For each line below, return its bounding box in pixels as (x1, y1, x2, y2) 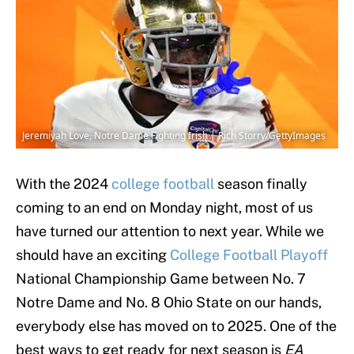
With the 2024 (16, 175, 111, 193)
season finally (214, 175, 307, 193)
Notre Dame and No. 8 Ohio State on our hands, (16, 294, 322, 311)
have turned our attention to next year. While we (16, 223, 324, 240)
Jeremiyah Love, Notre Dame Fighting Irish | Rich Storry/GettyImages (22, 129, 326, 143)
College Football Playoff (170, 247, 328, 264)
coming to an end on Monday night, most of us (16, 199, 313, 217)
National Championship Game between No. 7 (16, 270, 306, 288)
